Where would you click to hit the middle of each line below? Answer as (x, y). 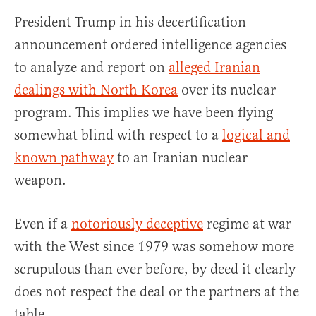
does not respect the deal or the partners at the (157, 292)
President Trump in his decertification (130, 23)
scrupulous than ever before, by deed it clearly (155, 269)
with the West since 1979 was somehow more (154, 247)
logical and (256, 135)
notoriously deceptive (137, 224)
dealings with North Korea (96, 90)
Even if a (43, 224)
